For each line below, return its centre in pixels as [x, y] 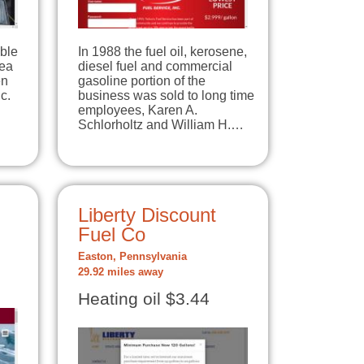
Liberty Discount [147, 214]
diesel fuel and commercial [155, 66]
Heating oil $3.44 [144, 299]
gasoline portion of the [142, 80]
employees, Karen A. [138, 110]
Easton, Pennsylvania [132, 256]
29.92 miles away [121, 272]
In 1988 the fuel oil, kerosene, [162, 51]
